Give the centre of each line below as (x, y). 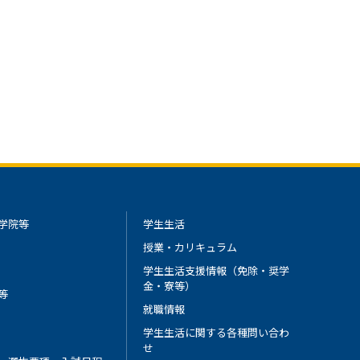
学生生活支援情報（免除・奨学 (217, 270)
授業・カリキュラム (190, 247)
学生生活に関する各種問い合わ (217, 332)
